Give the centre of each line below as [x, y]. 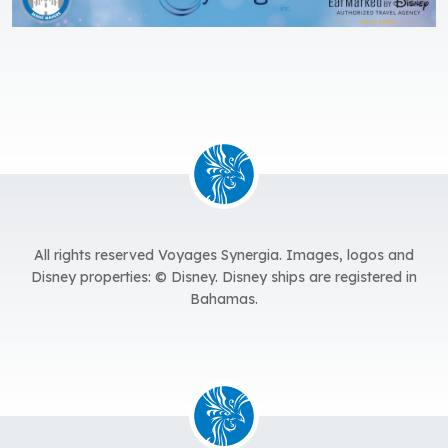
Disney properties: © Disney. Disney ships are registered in [224, 277]
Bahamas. [224, 299]
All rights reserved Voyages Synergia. [160, 255]
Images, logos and [350, 255]
